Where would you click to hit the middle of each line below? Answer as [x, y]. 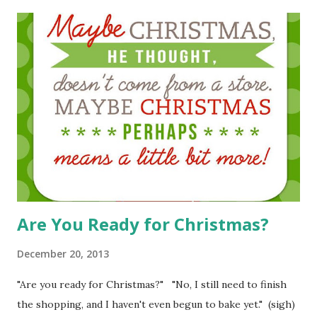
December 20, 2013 [63, 253]
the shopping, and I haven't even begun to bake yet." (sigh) [156, 304]
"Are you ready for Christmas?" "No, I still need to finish [152, 284]
